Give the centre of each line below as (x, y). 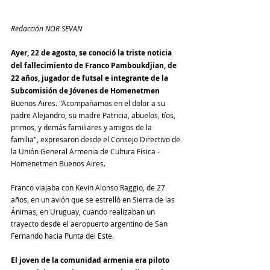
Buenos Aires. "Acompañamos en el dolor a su (89, 103)
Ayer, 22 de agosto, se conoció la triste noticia (92, 52)
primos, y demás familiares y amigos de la (82, 127)
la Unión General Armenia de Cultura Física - (86, 151)
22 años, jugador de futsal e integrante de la (90, 78)
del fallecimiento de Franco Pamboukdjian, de (95, 65)
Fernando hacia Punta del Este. (63, 235)
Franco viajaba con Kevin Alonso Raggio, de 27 (89, 187)
